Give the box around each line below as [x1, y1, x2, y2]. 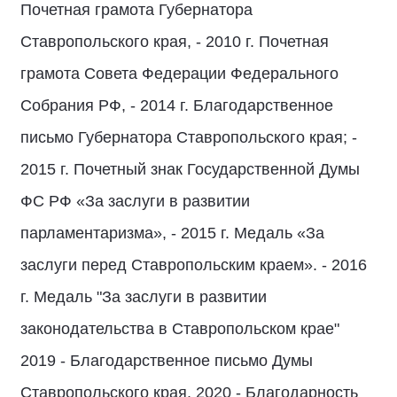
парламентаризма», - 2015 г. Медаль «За [20, 224, 324, 242]
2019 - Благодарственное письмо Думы [20, 352, 313, 370]
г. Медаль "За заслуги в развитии [20, 288, 267, 306]
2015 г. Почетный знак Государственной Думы [20, 160, 360, 178]
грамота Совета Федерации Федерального [20, 65, 339, 82]
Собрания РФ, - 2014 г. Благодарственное [20, 97, 333, 114]
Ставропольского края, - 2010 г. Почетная [20, 33, 329, 51]
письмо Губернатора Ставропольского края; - [20, 128, 357, 146]
